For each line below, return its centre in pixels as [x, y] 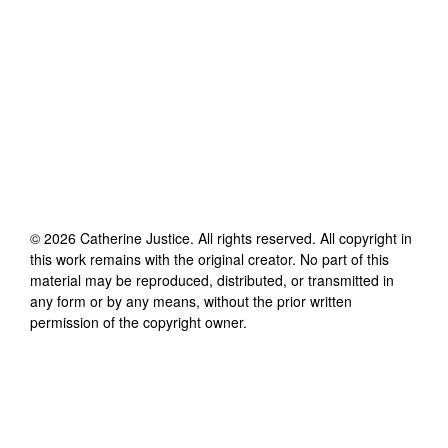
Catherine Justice [135, 237]
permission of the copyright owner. [138, 321]
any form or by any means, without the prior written [191, 300]
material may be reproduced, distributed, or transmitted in [212, 279]
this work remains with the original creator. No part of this [209, 258]
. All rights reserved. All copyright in [301, 237]
